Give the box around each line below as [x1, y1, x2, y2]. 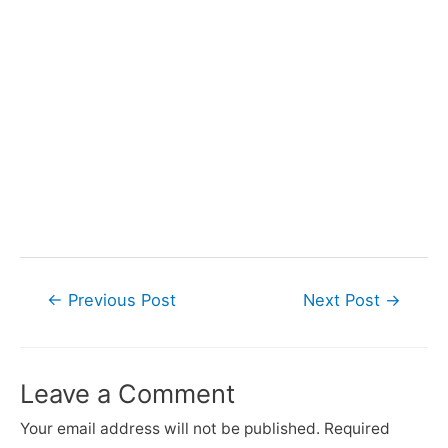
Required [324, 419, 390, 439]
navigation [19, 312, 96, 332]
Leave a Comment [20, 378, 235, 410]
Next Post [303, 290, 386, 311]
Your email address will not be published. [20, 419, 320, 439]
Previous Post [62, 290, 176, 311]
